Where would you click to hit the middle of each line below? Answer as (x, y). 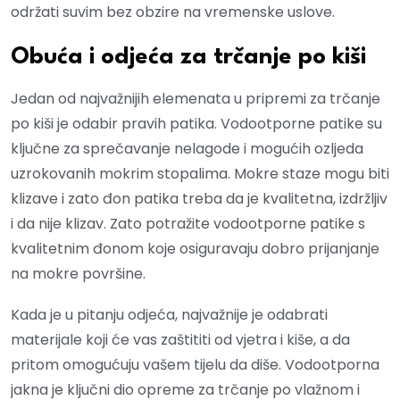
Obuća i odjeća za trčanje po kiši (188, 58)
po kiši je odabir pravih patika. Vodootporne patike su (196, 124)
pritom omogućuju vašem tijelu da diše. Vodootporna (195, 365)
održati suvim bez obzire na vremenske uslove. (173, 12)
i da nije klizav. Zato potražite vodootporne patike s (188, 224)
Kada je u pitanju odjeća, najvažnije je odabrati (169, 315)
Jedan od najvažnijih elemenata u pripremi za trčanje (196, 99)
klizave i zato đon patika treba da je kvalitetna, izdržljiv (199, 199)
